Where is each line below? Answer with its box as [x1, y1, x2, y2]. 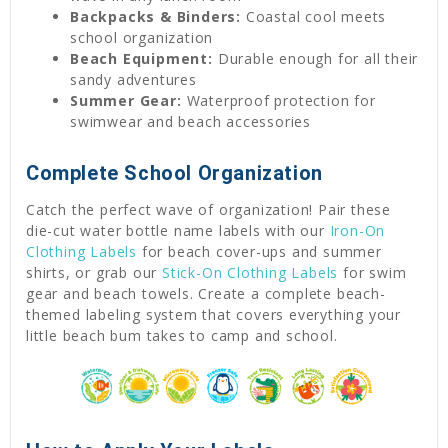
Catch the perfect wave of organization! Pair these [26, 199, 391, 219]
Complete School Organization [26, 160, 323, 185]
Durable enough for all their [212, 48, 419, 68]
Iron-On [329, 220, 386, 240]
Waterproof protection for [181, 90, 376, 110]
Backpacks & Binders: [70, 6, 242, 26]
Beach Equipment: [70, 48, 213, 68]
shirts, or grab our [26, 262, 163, 282]
